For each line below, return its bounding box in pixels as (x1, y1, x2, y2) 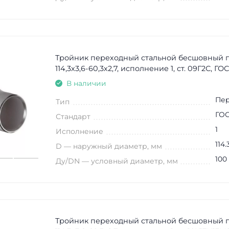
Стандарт (55, 111, 90, 121)
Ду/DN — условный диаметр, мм (55, 156, 178, 166)
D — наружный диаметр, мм (55, 141, 162, 151)
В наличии (66, 79, 106, 87)
